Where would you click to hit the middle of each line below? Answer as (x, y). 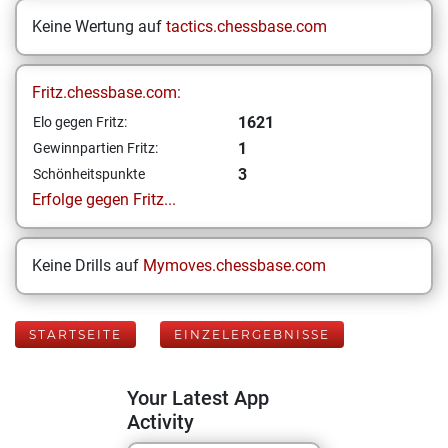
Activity (160, 422)
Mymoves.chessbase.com (234, 265)
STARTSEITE (75, 334)
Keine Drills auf (87, 265)
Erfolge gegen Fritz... (104, 199)
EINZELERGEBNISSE (252, 334)
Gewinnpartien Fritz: (95, 148)
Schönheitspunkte (89, 174)
